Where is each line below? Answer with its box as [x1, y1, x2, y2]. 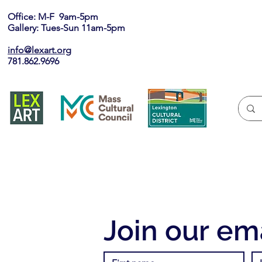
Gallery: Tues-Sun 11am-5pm [8, 22, 125, 33]
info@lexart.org [8, 44, 71, 56]
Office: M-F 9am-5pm [8, 11, 112, 22]
